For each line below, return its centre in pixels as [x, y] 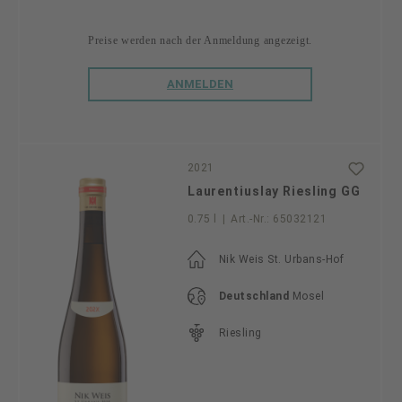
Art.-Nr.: [250, 218]
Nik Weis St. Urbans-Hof [281, 259]
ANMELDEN [200, 83]
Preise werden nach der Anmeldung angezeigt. [200, 40]
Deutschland [254, 296]
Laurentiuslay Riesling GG [274, 191]
